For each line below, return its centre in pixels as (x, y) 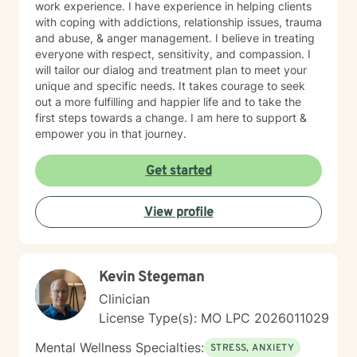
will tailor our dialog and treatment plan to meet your (171, 70)
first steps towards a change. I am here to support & (171, 118)
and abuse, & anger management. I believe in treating (175, 38)
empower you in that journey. (111, 133)
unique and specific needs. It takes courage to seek (170, 86)
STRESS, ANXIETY (252, 348)
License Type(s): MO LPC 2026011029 (214, 318)
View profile (178, 213)
